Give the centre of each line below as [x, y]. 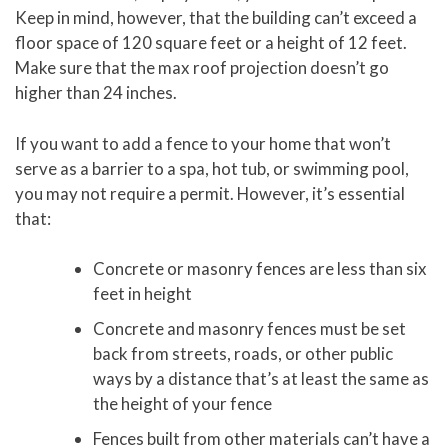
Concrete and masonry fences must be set [249, 328]
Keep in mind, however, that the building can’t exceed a [216, 18]
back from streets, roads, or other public [242, 353]
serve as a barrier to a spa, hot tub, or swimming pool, [212, 168]
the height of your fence [182, 403]
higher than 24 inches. [96, 93]
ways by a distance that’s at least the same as [260, 378]
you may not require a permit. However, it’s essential [210, 193]
